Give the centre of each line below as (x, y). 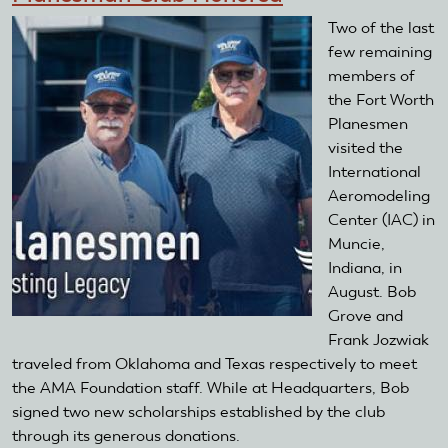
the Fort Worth (381, 100)
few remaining (380, 52)
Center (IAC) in (381, 220)
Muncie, (356, 244)
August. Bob (372, 292)
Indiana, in (365, 268)
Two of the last (381, 28)
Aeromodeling (379, 196)
